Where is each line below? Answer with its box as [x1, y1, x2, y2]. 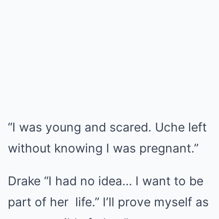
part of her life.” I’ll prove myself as [8, 195, 209, 210]
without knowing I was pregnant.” [8, 141, 198, 156]
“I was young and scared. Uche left [8, 120, 207, 135]
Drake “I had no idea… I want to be [8, 174, 203, 189]
